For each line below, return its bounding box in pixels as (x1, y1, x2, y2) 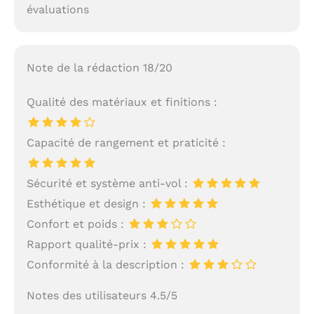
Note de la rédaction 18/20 (26, 60, 172, 74)
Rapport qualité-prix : (26, 237, 150, 251)
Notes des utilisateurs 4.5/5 (26, 288, 177, 302)
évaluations (26, 2, 89, 16)
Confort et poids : (26, 217, 128, 231)
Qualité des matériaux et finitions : (26, 95, 217, 109)
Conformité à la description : (26, 257, 188, 271)
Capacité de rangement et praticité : (26, 135, 226, 149)
